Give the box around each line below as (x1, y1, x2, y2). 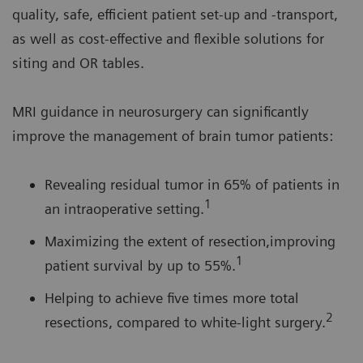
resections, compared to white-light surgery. (45, 313, 326, 331)
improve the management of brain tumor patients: (12, 126, 333, 144)
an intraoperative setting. (45, 199, 204, 217)
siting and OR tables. (12, 53, 144, 71)
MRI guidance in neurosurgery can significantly (12, 102, 309, 120)
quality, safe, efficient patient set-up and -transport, (12, 5, 338, 23)
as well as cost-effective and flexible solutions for (12, 29, 324, 47)
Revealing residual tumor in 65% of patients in (45, 175, 340, 193)
